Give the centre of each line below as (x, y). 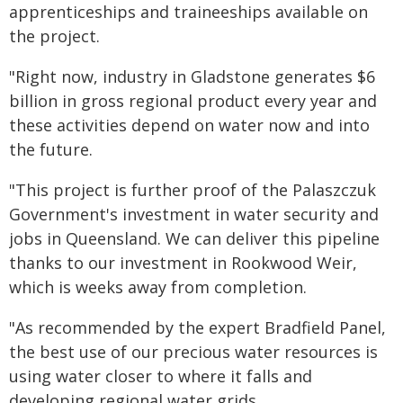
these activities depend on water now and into (189, 125)
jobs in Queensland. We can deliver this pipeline (194, 238)
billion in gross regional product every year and (193, 101)
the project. (54, 36)
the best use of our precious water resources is (193, 352)
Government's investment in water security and (194, 214)
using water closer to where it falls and (161, 376)
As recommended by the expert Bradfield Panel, (201, 327)
